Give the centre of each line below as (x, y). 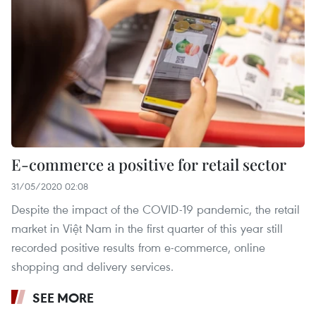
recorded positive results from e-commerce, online (138, 248)
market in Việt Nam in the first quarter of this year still (147, 229)
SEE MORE (63, 298)
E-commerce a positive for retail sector (149, 165)
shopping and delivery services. (92, 267)
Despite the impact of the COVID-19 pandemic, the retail (156, 209)
